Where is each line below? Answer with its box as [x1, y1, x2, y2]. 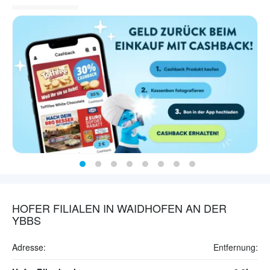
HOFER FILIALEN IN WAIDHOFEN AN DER [12, 200, 227, 216]
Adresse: [12, 241, 46, 254]
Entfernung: [213, 241, 258, 254]
